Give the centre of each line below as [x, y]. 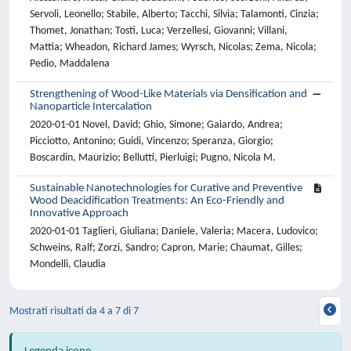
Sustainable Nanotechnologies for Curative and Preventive [166, 188]
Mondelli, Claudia [68, 264]
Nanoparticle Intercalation [91, 107]
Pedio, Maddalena [70, 64]
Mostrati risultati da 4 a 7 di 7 [74, 311]
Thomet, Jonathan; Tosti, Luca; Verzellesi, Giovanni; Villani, [159, 31]
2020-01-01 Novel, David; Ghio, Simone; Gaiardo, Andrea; [156, 125]
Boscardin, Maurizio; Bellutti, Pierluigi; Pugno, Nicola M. [153, 158]
